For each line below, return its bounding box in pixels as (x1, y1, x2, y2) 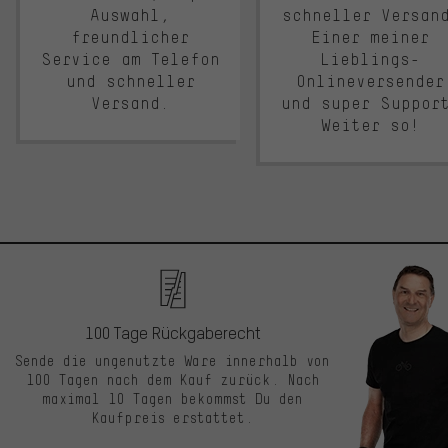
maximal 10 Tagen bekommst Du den (42, 391, 303, 408)
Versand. (91, 94, 169, 114)
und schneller (65, 72, 195, 92)
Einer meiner (311, 28, 429, 48)
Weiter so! (321, 116, 419, 136)
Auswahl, (90, 6, 170, 26)
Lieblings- (320, 50, 420, 70)
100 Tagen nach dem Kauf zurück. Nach (25, 372, 320, 389)
